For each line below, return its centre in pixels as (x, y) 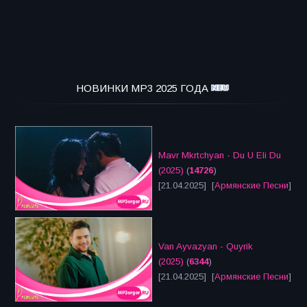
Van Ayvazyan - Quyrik (206, 247)
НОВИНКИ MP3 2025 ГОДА (142, 88)
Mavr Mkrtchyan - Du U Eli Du (220, 156)
